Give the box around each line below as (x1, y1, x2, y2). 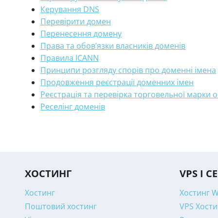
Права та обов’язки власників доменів (40, 40, 185, 51)
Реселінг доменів (40, 101, 105, 112)
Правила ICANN (40, 53, 99, 63)
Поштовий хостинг (25, 200, 97, 212)
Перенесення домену (40, 28, 122, 39)
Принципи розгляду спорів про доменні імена (40, 65, 216, 75)
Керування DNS (40, 4, 99, 15)
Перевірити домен (40, 16, 111, 27)
